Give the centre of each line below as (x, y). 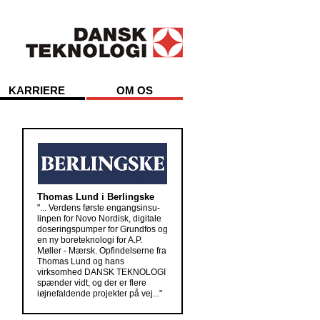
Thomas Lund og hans (81, 261)
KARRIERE (37, 90)
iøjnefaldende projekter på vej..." (100, 294)
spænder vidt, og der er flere (92, 283)
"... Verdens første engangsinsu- (99, 208)
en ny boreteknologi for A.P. (90, 240)
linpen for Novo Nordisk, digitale (99, 219)
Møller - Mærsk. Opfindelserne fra (102, 251)
